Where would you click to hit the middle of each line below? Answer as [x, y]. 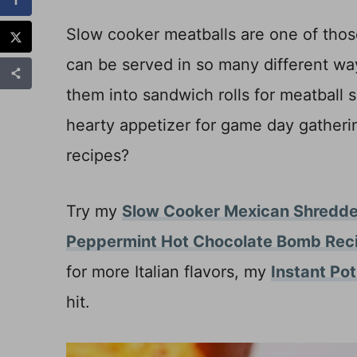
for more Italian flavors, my [169, 271]
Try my [94, 211]
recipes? [98, 155]
